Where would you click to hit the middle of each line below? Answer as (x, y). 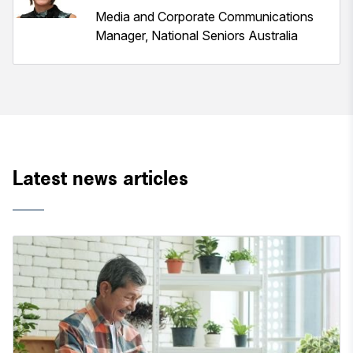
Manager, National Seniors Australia (197, 35)
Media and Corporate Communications (204, 16)
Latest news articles (100, 178)
